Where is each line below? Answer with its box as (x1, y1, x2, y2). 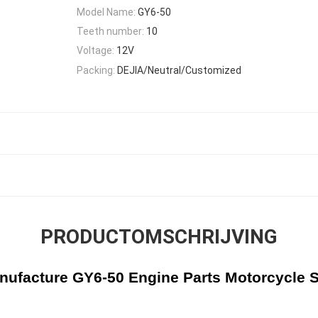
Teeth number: (77, 26, 144, 38)
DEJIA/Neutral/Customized (117, 64, 241, 76)
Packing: (77, 64, 115, 76)
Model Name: (77, 6, 136, 18)
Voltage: (77, 45, 114, 57)
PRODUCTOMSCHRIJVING (40, 225, 278, 249)
